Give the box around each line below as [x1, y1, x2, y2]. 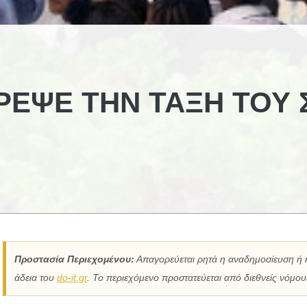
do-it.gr [57, 272, 87, 283]
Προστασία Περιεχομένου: [14, 254, 134, 265]
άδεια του [14, 272, 57, 283]
